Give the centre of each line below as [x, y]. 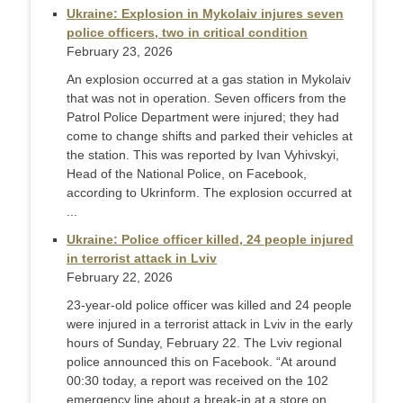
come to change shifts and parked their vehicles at [210, 136]
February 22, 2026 [120, 278]
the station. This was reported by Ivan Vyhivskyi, [203, 155]
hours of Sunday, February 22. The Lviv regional [204, 343]
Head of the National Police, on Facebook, [187, 174]
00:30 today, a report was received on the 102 [197, 381]
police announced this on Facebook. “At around [201, 362]
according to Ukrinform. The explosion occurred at [209, 193]
